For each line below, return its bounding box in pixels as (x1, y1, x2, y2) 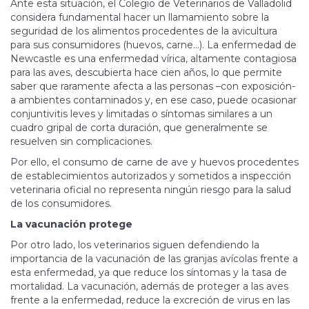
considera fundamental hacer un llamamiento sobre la (10, 11, 269, 24)
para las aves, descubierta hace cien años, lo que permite (10, 66, 282, 79)
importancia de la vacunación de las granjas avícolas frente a (10, 252, 298, 266)
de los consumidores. (10, 197, 112, 210)
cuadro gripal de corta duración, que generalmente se (10, 121, 268, 134)
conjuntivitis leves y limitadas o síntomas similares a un (10, 108, 272, 121)
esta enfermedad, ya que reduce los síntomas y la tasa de (10, 266, 287, 279)
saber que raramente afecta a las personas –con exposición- (10, 80, 295, 93)
